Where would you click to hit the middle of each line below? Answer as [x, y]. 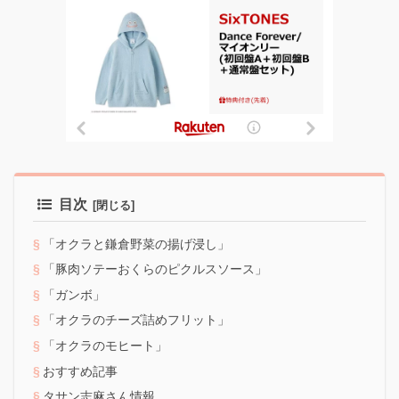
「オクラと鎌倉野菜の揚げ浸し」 [136, 244]
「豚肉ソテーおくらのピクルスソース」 [155, 269]
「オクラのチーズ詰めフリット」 [136, 320]
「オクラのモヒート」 [105, 346]
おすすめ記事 [80, 371]
